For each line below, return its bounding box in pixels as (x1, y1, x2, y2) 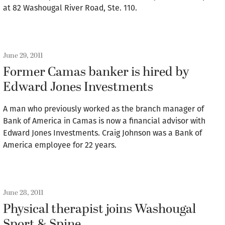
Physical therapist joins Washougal (3, 200, 196, 219)
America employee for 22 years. (3, 140, 117, 150)
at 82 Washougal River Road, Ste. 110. (3, 3, 137, 13)
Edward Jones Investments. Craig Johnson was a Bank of (3, 128, 202, 138)
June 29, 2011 (3, 50, 43, 61)
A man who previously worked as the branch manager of (3, 104, 204, 114)
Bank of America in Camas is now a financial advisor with (3, 116, 205, 126)
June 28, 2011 (3, 187, 43, 198)
